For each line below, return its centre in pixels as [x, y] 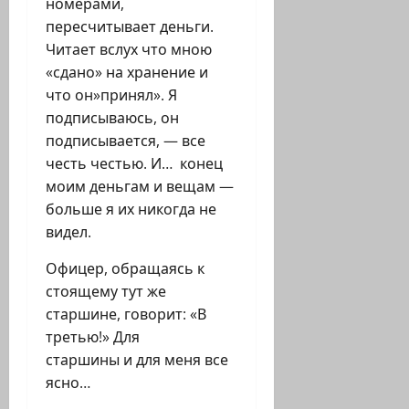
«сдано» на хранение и [127, 73]
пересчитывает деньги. [130, 27]
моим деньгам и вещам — [140, 187]
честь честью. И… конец [134, 164]
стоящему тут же [106, 292]
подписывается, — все [126, 141]
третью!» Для [93, 337]
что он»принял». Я [111, 95]
